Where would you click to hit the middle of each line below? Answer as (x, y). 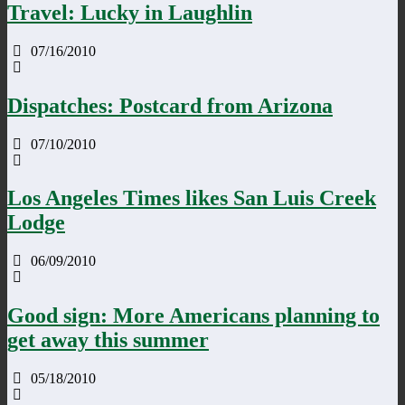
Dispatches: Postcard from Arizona (170, 105)
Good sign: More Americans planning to (193, 316)
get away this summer (108, 340)
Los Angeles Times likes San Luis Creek (192, 198)
